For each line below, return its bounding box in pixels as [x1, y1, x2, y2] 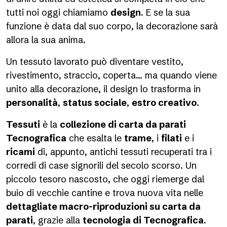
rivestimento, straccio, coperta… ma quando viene [6, 69, 217, 81]
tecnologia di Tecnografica [83, 214, 204, 226]
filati [161, 132, 182, 144]
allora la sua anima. [6, 34, 88, 46]
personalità [6, 97, 58, 108]
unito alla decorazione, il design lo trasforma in [6, 83, 201, 95]
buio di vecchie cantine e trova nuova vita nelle [6, 187, 203, 199]
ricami [6, 146, 35, 158]
